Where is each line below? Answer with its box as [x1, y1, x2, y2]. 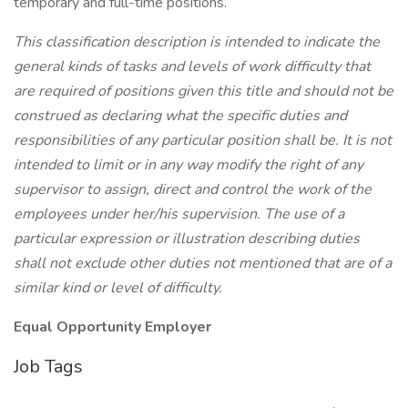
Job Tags [14, 354, 83, 379]
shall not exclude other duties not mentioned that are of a [14, 253, 392, 273]
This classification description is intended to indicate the [14, 32, 380, 52]
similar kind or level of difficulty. [14, 278, 222, 298]
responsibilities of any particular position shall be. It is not [14, 130, 392, 150]
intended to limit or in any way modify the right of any [14, 155, 363, 175]
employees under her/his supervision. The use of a [14, 204, 344, 224]
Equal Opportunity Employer [14, 317, 211, 337]
